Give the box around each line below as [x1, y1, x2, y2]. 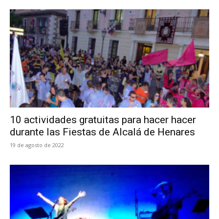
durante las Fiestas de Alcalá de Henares [10, 126, 195, 138]
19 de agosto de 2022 [10, 141, 64, 149]
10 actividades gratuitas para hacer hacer [10, 114, 196, 126]
